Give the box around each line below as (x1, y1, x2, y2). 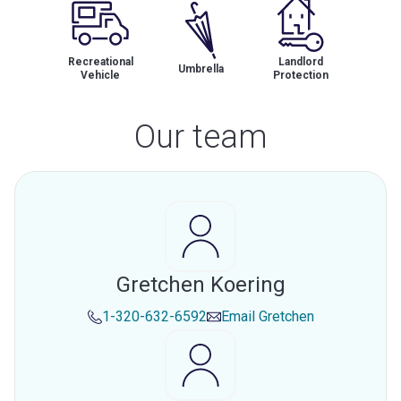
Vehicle (81, 69, 120, 81)
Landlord (278, 55, 323, 68)
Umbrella (177, 62, 224, 75)
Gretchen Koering (115, 272, 286, 297)
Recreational (67, 55, 133, 68)
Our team (133, 118, 268, 156)
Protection (273, 69, 328, 81)
